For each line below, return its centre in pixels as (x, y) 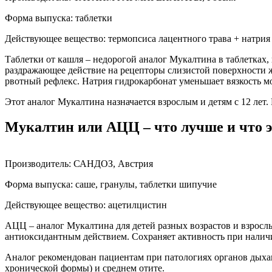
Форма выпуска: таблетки (59, 18)
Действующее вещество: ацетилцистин (86, 205)
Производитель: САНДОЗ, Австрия (79, 164)
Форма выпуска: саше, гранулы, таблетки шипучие (111, 185)
